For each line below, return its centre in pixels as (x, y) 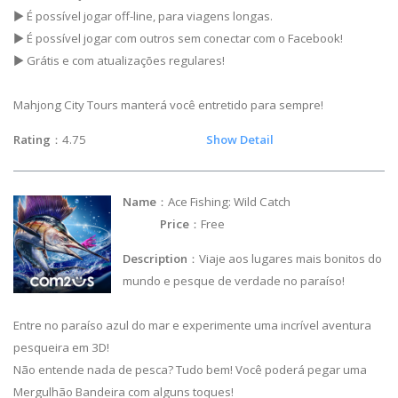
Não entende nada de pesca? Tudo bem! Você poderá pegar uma (190, 369)
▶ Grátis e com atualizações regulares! (119, 61)
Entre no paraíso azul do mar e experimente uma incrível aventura (192, 325)
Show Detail (240, 140)
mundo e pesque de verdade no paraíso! (234, 280)
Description (155, 258)
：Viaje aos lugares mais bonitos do (285, 258)
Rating (32, 140)
